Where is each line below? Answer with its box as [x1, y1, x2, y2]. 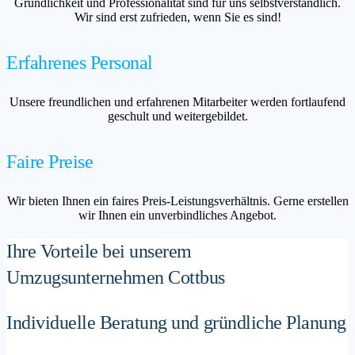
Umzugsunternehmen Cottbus [6, 266, 226, 288]
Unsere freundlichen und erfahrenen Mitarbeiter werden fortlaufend [10, 94, 345, 109]
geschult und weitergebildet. [107, 109, 248, 123]
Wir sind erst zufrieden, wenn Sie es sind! [74, 10, 281, 25]
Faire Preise [6, 151, 94, 172]
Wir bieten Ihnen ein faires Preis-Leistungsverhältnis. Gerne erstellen [6, 193, 349, 208]
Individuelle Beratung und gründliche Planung [6, 311, 346, 333]
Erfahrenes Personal [6, 52, 153, 73]
